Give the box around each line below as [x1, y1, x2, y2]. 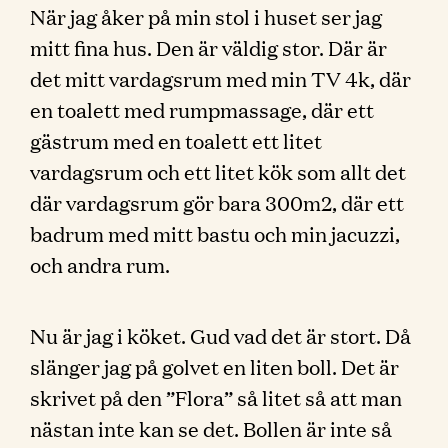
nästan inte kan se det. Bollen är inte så [30, 414, 392, 442]
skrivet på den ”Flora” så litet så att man [30, 383, 402, 411]
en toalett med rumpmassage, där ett [30, 95, 374, 123]
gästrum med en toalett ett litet [30, 126, 322, 154]
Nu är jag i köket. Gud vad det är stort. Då [30, 321, 411, 349]
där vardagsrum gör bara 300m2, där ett [30, 188, 404, 216]
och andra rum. [30, 250, 170, 278]
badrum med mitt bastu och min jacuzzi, [30, 219, 400, 247]
